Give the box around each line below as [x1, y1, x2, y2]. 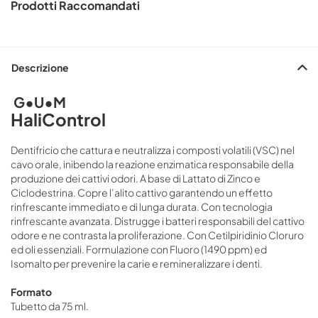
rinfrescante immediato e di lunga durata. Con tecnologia [11, 200, 273, 214]
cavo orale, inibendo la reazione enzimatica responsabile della [11, 158, 294, 171]
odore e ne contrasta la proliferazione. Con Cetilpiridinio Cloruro [11, 229, 304, 242]
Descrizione [11, 61, 69, 75]
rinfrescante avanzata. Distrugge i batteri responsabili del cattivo [11, 214, 305, 228]
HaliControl [11, 109, 106, 131]
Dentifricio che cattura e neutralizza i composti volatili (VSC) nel [11, 143, 295, 157]
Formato [11, 285, 52, 299]
